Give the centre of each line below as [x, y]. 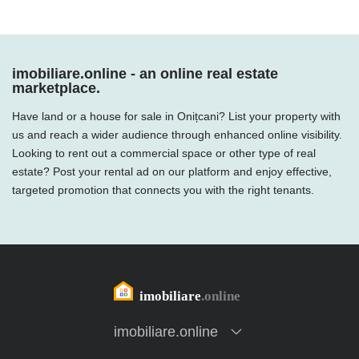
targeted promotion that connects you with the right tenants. [163, 190]
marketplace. [56, 88]
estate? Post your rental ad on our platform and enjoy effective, [172, 171]
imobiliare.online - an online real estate [145, 74]
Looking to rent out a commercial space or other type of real [164, 153]
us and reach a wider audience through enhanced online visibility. [177, 135]
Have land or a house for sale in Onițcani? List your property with [176, 116]
